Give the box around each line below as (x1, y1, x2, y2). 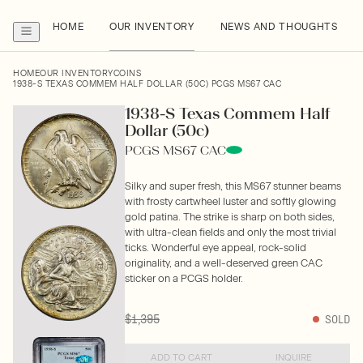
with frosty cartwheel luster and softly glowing (125, 195, 336, 207)
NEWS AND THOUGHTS (220, 21, 338, 32)
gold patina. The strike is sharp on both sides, (125, 211, 335, 223)
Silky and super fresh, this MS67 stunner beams (125, 180, 341, 192)
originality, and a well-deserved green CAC (125, 257, 322, 269)
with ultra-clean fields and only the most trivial (125, 226, 336, 238)
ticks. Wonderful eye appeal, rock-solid (125, 241, 306, 254)
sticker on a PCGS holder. (125, 272, 243, 284)
